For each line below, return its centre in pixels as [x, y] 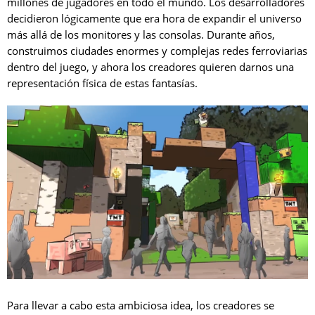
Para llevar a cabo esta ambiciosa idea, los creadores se [141, 306]
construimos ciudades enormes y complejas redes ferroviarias [157, 50]
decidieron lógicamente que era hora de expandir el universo [154, 18]
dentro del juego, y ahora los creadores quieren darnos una [150, 66]
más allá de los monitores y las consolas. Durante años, [141, 34]
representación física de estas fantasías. [102, 83]
